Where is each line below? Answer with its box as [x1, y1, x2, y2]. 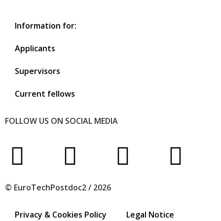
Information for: [15, 20, 76, 32]
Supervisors [15, 66, 60, 77]
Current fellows [15, 88, 75, 100]
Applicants [15, 43, 55, 54]
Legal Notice [126, 209, 174, 220]
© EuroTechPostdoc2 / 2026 [5, 182, 111, 193]
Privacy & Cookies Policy [15, 209, 107, 220]
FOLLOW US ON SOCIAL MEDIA [5, 115, 118, 127]
